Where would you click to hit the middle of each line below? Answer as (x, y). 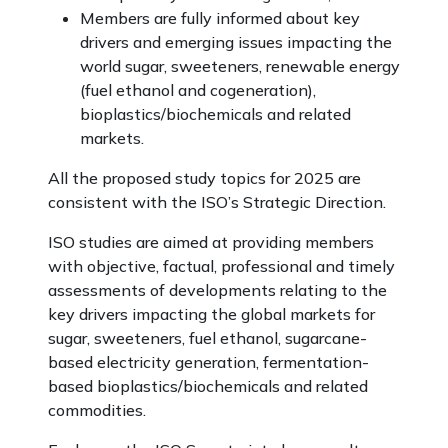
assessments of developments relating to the (217, 290)
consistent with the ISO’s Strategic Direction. (217, 202)
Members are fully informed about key (220, 18)
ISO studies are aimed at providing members (211, 242)
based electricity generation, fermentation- (208, 362)
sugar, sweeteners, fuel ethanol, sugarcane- (207, 338)
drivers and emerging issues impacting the (236, 42)
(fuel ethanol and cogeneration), (198, 90)
